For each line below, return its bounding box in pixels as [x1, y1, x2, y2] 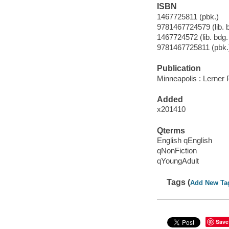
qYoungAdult [156, 156, 199, 166]
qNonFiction [156, 146, 197, 155]
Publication [156, 64, 201, 73]
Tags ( [167, 177, 191, 187]
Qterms [156, 126, 185, 135]
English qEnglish [156, 136, 212, 145]
